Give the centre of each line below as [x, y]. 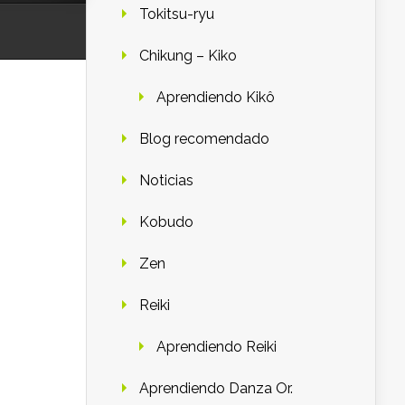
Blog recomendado [204, 138]
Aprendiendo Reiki [217, 346]
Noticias [166, 180]
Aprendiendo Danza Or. [216, 388]
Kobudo [166, 221]
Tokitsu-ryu [177, 14]
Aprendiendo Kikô [216, 97]
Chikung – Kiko [188, 55]
